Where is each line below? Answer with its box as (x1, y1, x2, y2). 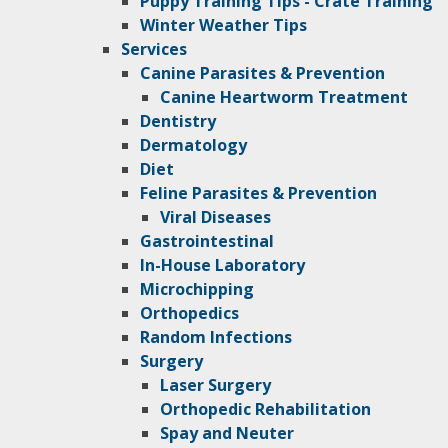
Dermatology (140, 134, 248, 157)
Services (121, 38, 188, 61)
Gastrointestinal (140, 230, 275, 253)
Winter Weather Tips (140, 14, 308, 37)
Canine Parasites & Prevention (140, 62, 386, 85)
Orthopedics (140, 302, 240, 325)
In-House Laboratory (140, 254, 306, 277)
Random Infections (140, 326, 293, 349)
